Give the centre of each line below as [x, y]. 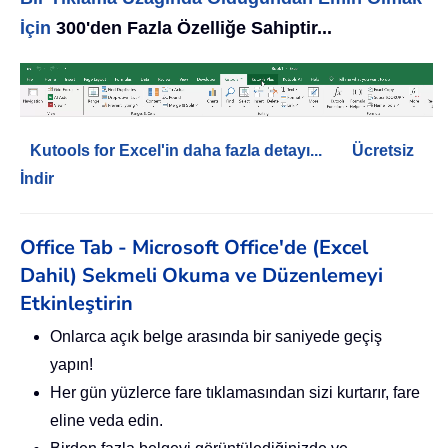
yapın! [71, 364]
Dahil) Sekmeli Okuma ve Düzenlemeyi [201, 275]
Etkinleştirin [76, 303]
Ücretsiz [383, 150]
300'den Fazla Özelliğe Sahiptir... [191, 27]
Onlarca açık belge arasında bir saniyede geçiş [216, 336]
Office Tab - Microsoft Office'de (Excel [194, 247]
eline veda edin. [106, 420]
